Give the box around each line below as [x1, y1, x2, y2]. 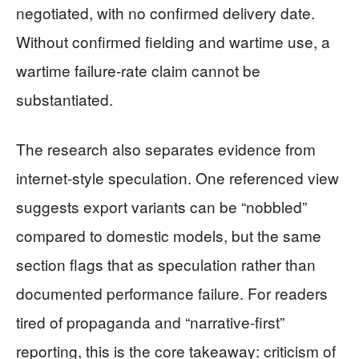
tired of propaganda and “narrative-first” [16, 311, 284, 333]
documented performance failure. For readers [16, 282, 328, 304]
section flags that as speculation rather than [16, 253, 316, 275]
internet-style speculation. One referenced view [16, 167, 339, 188]
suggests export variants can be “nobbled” [16, 196, 307, 217]
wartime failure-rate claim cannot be [16, 59, 260, 81]
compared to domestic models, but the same [16, 224, 321, 246]
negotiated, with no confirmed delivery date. [16, 2, 315, 23]
